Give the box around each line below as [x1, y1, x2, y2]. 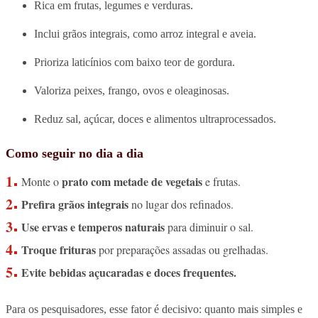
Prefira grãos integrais [21, 195, 129, 212]
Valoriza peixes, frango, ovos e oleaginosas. [34, 84, 229, 97]
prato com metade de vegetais [62, 172, 203, 190]
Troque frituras [21, 241, 97, 258]
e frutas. [202, 173, 241, 189]
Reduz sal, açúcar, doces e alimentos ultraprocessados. [34, 112, 276, 125]
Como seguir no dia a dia [6, 146, 143, 160]
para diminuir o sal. [165, 219, 254, 234]
